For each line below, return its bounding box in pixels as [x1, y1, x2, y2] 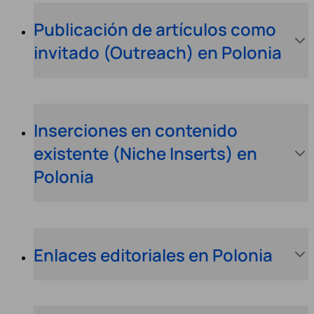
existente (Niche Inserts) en [34, 142, 257, 165]
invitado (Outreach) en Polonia [34, 40, 282, 64]
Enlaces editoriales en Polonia [34, 243, 273, 266]
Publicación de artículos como [34, 17, 276, 41]
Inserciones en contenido [34, 118, 238, 142]
